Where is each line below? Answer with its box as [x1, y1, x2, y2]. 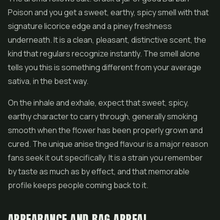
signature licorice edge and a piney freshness [8, 21, 172, 31]
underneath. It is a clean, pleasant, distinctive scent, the [8, 34, 206, 45]
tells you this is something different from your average [8, 62, 201, 73]
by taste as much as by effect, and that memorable [8, 166, 190, 177]
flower [72, 125, 96, 136]
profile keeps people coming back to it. [8, 180, 148, 191]
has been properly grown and [96, 125, 203, 136]
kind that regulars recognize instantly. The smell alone [8, 48, 200, 59]
